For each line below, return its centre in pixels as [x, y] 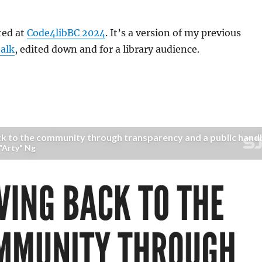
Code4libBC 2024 [66, 33]
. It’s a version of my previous [173, 33]
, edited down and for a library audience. [107, 49]
